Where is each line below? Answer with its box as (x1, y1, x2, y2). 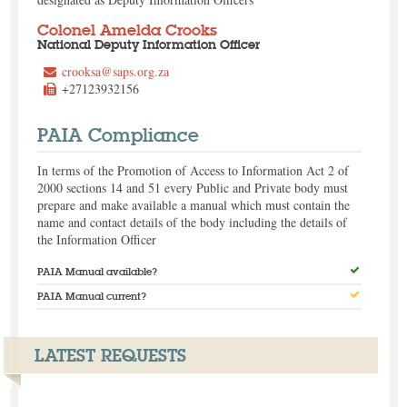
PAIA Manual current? (36, 290, 146, 303)
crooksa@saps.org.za (61, 63, 169, 81)
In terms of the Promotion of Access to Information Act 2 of (36, 162, 349, 180)
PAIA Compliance (36, 124, 199, 148)
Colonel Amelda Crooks (36, 20, 217, 41)
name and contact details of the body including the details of (36, 213, 347, 232)
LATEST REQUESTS (34, 344, 186, 368)
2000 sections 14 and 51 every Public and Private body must (36, 179, 348, 197)
